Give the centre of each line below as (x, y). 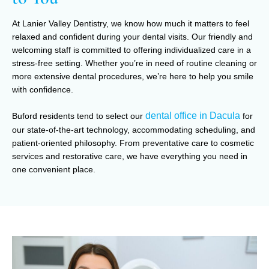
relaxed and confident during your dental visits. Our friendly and (132, 36)
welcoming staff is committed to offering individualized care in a (131, 50)
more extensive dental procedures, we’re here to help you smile (133, 76)
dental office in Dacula (193, 115)
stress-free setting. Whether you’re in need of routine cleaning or (134, 63)
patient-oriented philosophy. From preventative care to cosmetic (133, 143)
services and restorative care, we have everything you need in (130, 156)
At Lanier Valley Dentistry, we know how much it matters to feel (131, 23)
